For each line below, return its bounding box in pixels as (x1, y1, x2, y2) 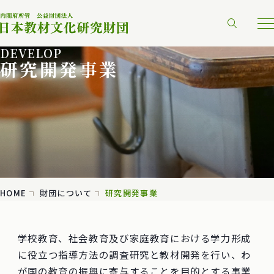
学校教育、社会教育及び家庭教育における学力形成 (17, 231, 251, 245)
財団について (39, 187, 92, 199)
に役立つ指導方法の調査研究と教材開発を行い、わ (17, 247, 251, 261)
